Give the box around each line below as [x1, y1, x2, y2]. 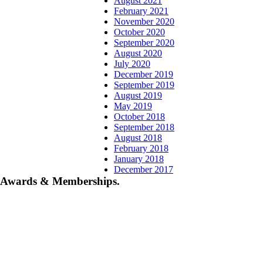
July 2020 [114, 59, 150, 69]
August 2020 [114, 48, 162, 58]
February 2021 [114, 6, 168, 16]
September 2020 [114, 38, 174, 48]
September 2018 [114, 122, 174, 132]
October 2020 [114, 27, 165, 37]
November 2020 [114, 16, 174, 26]
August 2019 [114, 90, 162, 100]
